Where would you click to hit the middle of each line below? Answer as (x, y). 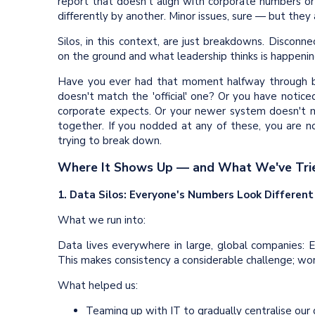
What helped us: (98, 285)
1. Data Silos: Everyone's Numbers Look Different (186, 194)
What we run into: (102, 220)
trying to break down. (110, 140)
